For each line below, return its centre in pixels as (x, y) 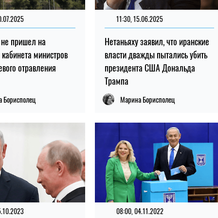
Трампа (116, 81)
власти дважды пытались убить (156, 55)
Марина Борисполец (147, 100)
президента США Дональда (150, 68)
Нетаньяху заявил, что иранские (157, 42)
